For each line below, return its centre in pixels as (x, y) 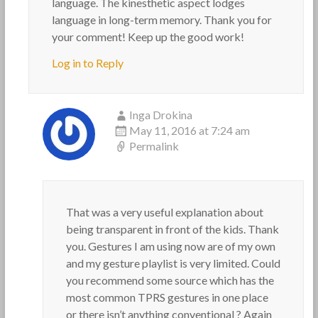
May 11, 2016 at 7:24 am (189, 130)
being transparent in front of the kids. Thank (172, 229)
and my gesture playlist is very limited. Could (173, 263)
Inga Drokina (160, 115)
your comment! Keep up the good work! (148, 37)
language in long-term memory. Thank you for (161, 20)
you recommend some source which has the (170, 280)
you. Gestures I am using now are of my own (170, 246)
